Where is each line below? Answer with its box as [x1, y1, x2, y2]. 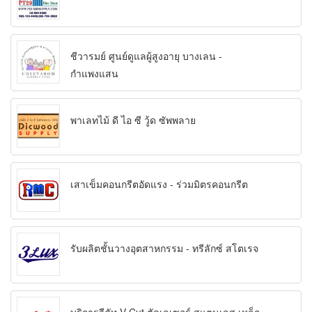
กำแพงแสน [70, 66, 118, 81]
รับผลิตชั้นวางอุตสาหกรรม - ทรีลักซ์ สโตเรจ [70, 241, 258, 256]
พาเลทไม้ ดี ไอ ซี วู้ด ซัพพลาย [70, 113, 196, 127]
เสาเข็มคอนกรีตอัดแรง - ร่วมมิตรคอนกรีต [70, 177, 248, 192]
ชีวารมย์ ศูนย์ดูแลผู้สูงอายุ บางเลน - [70, 49, 222, 63]
